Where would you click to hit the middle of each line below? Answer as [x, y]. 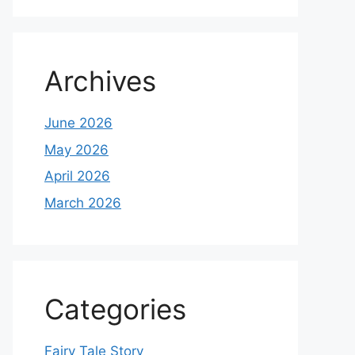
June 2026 [78, 123]
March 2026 [83, 202]
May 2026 [76, 149]
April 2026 [77, 176]
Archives [100, 81]
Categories [115, 309]
